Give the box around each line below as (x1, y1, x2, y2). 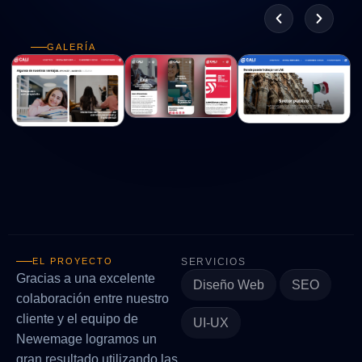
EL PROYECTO (32, 255, 113, 266)
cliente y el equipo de (16, 311, 138, 326)
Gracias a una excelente (16, 271, 155, 285)
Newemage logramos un (16, 331, 157, 346)
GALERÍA (47, 41, 96, 52)
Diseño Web (193, 277, 264, 292)
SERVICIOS (181, 255, 246, 267)
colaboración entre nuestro (16, 291, 169, 305)
